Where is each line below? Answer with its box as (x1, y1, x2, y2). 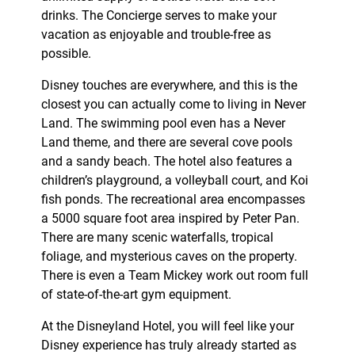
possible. (40, 46, 91, 62)
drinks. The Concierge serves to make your (40, 8, 277, 24)
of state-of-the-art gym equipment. (40, 287, 231, 303)
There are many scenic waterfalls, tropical (40, 230, 273, 246)
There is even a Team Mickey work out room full (40, 268, 308, 284)
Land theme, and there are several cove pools (40, 135, 292, 151)
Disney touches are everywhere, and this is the (40, 78, 297, 94)
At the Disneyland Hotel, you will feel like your (40, 319, 294, 334)
